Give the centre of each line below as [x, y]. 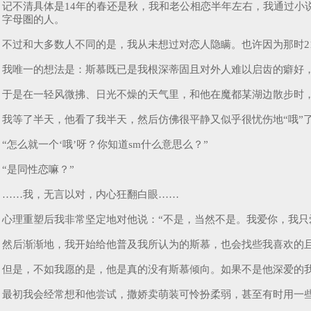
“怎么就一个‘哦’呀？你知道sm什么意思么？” [107, 145]
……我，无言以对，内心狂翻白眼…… [92, 195]
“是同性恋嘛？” [40, 170]
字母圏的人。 [35, 20]
